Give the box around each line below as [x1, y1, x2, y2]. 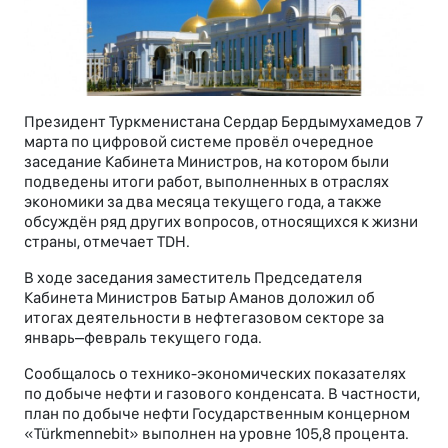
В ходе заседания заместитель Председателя [24, 268, 362, 288]
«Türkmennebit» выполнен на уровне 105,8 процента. [24, 424, 409, 444]
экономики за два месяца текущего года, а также [24, 192, 382, 212]
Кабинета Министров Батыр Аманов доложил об [24, 288, 375, 308]
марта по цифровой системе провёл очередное [24, 132, 374, 152]
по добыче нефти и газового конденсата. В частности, [24, 384, 420, 404]
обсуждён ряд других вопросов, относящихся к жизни [24, 212, 418, 232]
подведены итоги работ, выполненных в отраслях [24, 172, 389, 192]
